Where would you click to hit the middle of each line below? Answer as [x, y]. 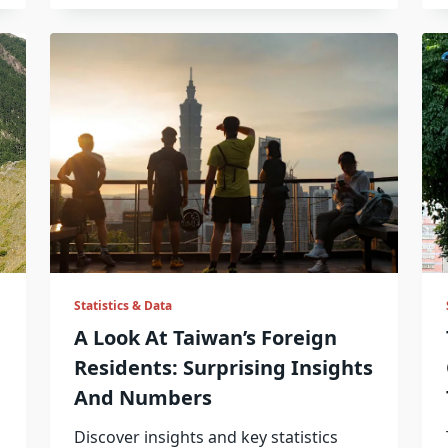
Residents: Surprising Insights [223, 368]
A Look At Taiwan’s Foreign [205, 338]
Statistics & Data [122, 306]
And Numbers [142, 398]
